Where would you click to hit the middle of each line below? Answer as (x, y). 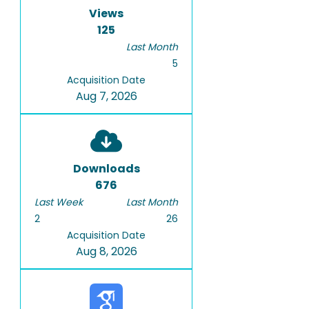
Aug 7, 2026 (106, 96)
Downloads (106, 168)
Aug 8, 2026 (106, 251)
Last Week (59, 202)
